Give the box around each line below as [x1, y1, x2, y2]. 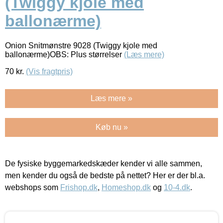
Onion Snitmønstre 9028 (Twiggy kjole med [5, 41, 157, 50]
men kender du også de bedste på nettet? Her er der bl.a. [5, 171, 205, 180]
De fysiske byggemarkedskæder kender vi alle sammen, [5, 159, 202, 168]
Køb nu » [95, 122, 128, 131]
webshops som [5, 183, 60, 192]
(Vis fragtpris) [26, 67, 73, 76]
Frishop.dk [60, 183, 98, 192]
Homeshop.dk [102, 183, 151, 192]
